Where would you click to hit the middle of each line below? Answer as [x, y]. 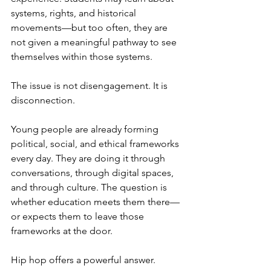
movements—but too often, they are [90, 27]
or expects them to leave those [79, 216]
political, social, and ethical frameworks [96, 143]
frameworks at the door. [62, 230]
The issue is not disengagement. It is [90, 85]
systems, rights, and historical [75, 13]
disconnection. [43, 100]
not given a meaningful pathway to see [95, 42]
